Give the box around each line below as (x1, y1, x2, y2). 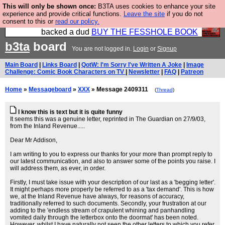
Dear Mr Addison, (10, 137, 57, 144)
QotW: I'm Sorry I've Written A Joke (81, 61, 182, 68)
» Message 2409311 (90, 86, 148, 93)
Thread (156, 87, 173, 92)
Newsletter (129, 68, 160, 75)
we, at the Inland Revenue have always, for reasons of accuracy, (10, 193, 184, 200)
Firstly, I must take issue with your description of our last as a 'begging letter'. (10, 179, 215, 186)
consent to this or (3, 18, 55, 25)
